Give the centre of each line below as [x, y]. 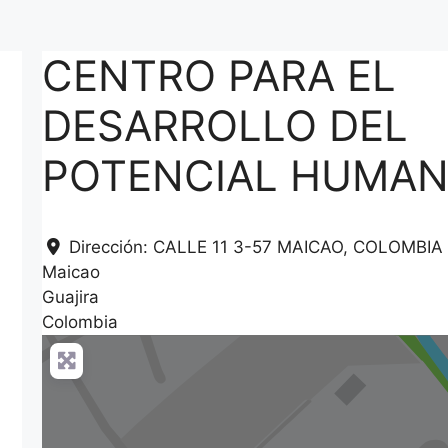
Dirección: [110, 247]
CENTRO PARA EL [219, 75]
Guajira [71, 297]
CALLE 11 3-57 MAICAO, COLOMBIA [297, 247]
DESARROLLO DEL [225, 125]
